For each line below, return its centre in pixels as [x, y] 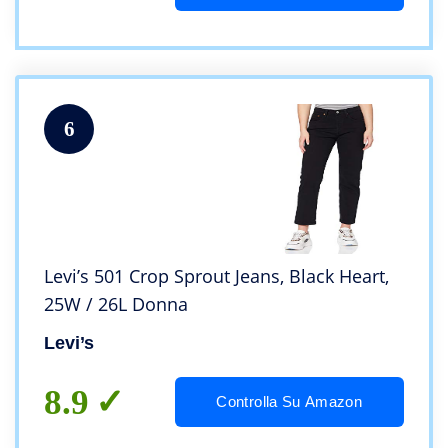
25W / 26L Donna [116, 304]
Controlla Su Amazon [289, 402]
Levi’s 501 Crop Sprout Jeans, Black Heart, [216, 276]
